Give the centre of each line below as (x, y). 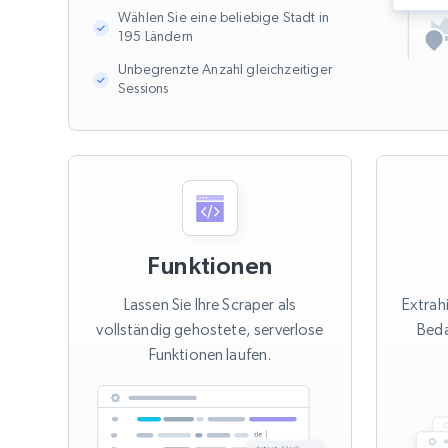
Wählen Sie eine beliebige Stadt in (224, 17)
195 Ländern (155, 36)
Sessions (143, 88)
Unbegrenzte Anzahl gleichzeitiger (225, 69)
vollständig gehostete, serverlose (210, 330)
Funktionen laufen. (210, 355)
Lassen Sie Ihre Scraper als (210, 305)
